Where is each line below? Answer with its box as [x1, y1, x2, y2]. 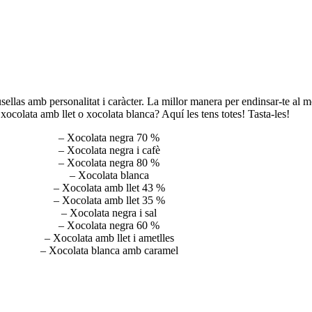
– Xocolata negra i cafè [58, 144, 160, 156]
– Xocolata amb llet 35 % [53, 194, 165, 206]
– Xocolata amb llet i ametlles [44, 232, 174, 244]
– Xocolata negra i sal [61, 207, 157, 219]
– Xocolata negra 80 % [58, 157, 160, 169]
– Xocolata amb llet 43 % [53, 182, 165, 194]
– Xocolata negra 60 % [58, 219, 160, 231]
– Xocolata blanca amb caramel [40, 244, 178, 256]
